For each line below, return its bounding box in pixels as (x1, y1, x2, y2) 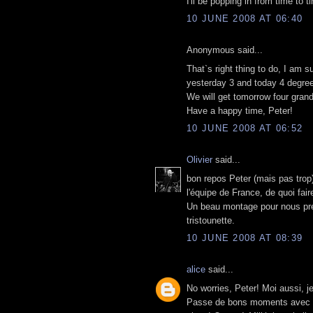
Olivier (187, 154, 212, 166)
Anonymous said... (187, 45, 263, 56)
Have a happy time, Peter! (187, 105, 293, 116)
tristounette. (187, 214, 235, 226)
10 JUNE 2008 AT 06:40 (187, 13, 303, 24)
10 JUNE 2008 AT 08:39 (187, 233, 303, 244)
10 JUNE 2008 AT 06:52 (187, 123, 303, 134)
